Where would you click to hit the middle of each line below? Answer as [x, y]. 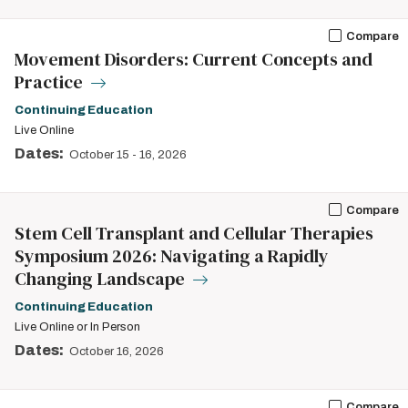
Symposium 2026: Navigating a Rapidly [172, 256]
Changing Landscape [102, 279]
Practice [51, 82]
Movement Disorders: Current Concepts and [194, 59]
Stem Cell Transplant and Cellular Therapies [194, 233]
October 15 [99, 155]
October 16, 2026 [117, 352]
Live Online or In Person [77, 327]
